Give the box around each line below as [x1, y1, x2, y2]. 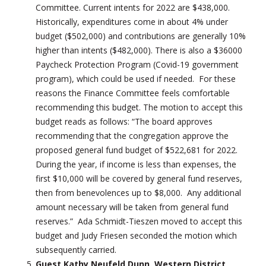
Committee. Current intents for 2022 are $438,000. [36, 1, 232, 13]
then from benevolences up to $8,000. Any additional [36, 186, 241, 198]
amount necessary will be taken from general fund [36, 201, 229, 213]
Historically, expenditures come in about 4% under [36, 15, 228, 27]
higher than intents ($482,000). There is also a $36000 [36, 44, 242, 56]
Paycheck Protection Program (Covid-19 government [36, 58, 239, 70]
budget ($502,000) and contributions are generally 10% [36, 30, 246, 42]
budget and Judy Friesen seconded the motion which [36, 229, 237, 241]
